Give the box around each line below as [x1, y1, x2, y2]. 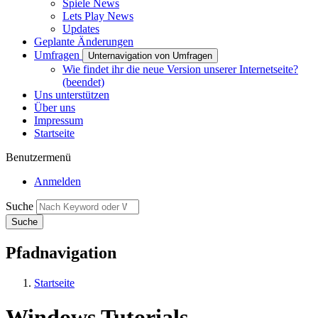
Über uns [34, 101, 75, 114]
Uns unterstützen [34, 88, 109, 101]
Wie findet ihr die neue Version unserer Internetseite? [62, 62, 298, 75]
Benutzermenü [6, 150, 71, 163]
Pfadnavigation [6, 243, 116, 262]
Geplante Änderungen [34, 35, 133, 48]
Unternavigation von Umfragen [88, 50, 212, 61]
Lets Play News [62, 9, 133, 22]
